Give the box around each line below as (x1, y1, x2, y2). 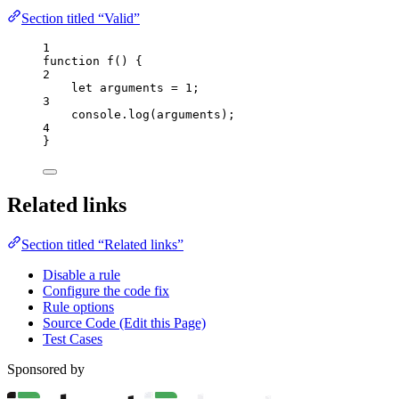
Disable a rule (43, 266, 120, 282)
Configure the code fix (43, 282, 169, 298)
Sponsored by (7, 361, 85, 377)
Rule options (43, 298, 114, 314)
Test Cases (43, 330, 102, 346)
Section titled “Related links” (21, 236, 183, 252)
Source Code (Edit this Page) (43, 314, 206, 330)
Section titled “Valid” (21, 10, 140, 26)
